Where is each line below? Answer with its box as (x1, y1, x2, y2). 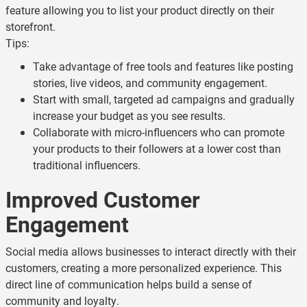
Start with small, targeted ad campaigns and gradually (33, 92, 295, 106)
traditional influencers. (33, 158, 140, 172)
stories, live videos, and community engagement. (33, 75, 267, 90)
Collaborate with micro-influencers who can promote (33, 125, 284, 139)
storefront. (5, 19, 56, 34)
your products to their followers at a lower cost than (33, 141, 281, 156)
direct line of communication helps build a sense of (5, 277, 252, 291)
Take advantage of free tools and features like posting (33, 59, 293, 73)
